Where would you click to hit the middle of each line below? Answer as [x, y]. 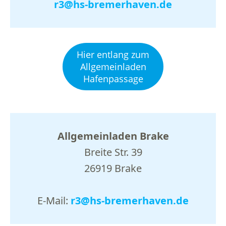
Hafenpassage [113, 78]
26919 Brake [113, 168]
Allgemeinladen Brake [113, 136]
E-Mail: [54, 200]
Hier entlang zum [113, 54]
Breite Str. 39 [113, 152]
